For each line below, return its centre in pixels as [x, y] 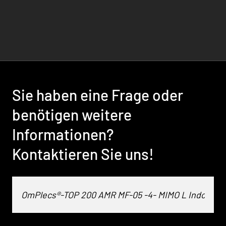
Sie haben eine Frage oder [98, 95]
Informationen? [63, 134]
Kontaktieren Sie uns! [83, 154]
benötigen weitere [72, 115]
